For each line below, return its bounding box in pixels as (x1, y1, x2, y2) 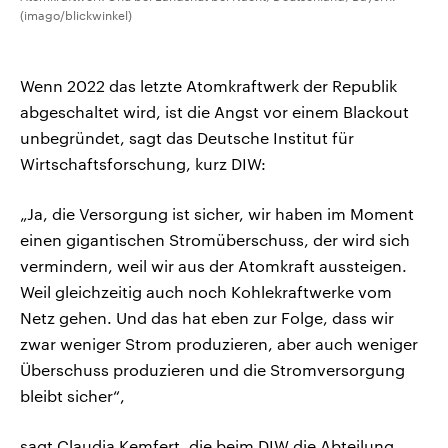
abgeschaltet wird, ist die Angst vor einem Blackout (20, 102, 409, 122)
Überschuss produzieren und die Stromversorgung (20, 360, 405, 380)
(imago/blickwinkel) (20, 8, 132, 23)
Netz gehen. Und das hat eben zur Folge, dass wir (20, 308, 394, 328)
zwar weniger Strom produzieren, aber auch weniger (20, 334, 418, 354)
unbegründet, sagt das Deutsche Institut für (20, 128, 354, 148)
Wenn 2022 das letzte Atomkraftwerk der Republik (20, 76, 397, 96)
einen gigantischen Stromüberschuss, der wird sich (20, 230, 410, 250)
